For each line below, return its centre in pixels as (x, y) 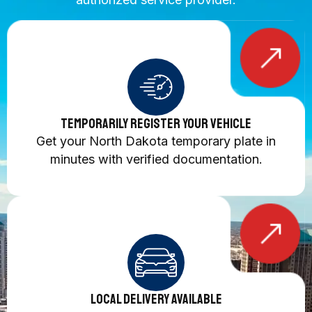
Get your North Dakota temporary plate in (156, 141)
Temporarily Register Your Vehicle (156, 123)
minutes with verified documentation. (156, 159)
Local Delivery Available (156, 299)
